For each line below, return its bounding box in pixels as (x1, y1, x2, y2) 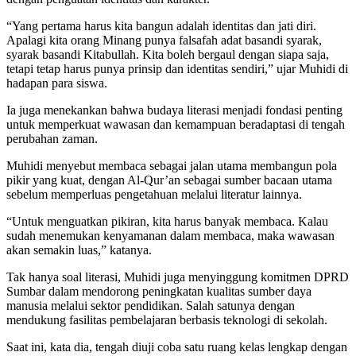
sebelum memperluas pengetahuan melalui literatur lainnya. (6, 187, 302, 201)
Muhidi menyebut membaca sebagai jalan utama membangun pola (6, 158, 337, 172)
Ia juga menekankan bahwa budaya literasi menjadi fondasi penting (6, 103, 342, 117)
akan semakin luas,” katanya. (6, 242, 152, 257)
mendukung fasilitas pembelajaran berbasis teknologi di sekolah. (6, 312, 327, 327)
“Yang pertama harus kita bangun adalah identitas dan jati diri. (6, 18, 316, 33)
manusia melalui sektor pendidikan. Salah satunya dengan (6, 298, 295, 312)
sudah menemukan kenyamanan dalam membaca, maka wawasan (6, 228, 335, 242)
